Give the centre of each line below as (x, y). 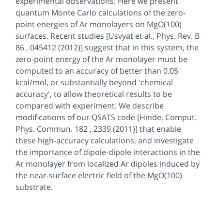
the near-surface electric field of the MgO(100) (99, 175)
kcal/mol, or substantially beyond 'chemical (94, 82)
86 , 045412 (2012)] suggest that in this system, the (107, 47)
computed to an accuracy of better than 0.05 (97, 70)
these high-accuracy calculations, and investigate (105, 140)
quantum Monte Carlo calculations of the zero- (101, 12)
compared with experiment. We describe (90, 105)
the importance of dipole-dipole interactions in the (108, 152)
